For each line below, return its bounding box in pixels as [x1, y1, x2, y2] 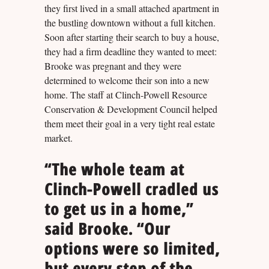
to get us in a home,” [44, 197, 193, 220]
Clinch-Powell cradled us [44, 177, 219, 201]
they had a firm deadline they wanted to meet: [44, 45, 217, 58]
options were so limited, [44, 237, 220, 260]
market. [44, 131, 73, 145]
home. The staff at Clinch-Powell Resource [44, 88, 207, 101]
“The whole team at [44, 157, 184, 181]
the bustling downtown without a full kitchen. [44, 16, 216, 29]
